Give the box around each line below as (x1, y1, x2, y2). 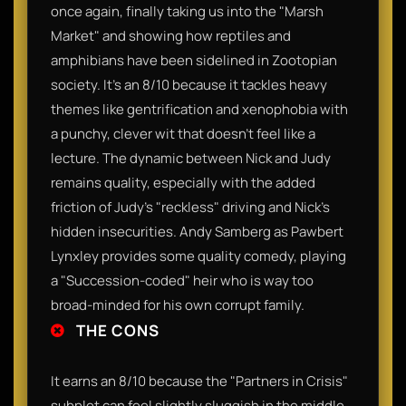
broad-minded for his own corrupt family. (51, 295, 304, 314)
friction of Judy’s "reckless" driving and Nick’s (51, 197, 330, 217)
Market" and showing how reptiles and (51, 25, 291, 45)
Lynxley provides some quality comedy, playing (51, 246, 346, 266)
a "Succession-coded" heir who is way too (51, 270, 314, 290)
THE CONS (72, 319, 159, 341)
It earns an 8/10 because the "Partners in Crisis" (51, 371, 348, 391)
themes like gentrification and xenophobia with (51, 99, 348, 119)
